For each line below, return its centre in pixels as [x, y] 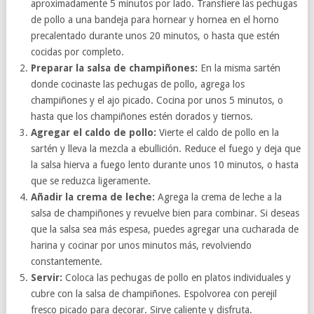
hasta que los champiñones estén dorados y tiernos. [142, 116]
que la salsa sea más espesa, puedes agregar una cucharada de [165, 229]
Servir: [47, 277]
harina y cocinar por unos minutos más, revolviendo [142, 245]
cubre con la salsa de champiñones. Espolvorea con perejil [154, 293]
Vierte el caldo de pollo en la [218, 132]
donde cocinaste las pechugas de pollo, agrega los [138, 84]
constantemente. [67, 261]
